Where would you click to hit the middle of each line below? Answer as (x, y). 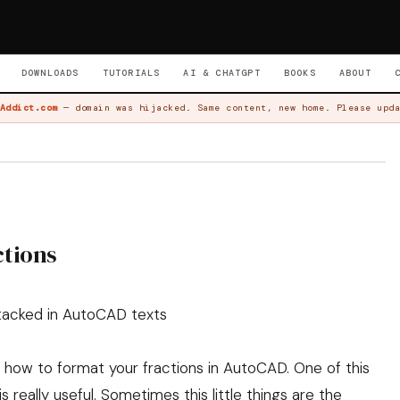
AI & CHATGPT (222, 73)
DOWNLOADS (50, 73)
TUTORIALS (131, 73)
